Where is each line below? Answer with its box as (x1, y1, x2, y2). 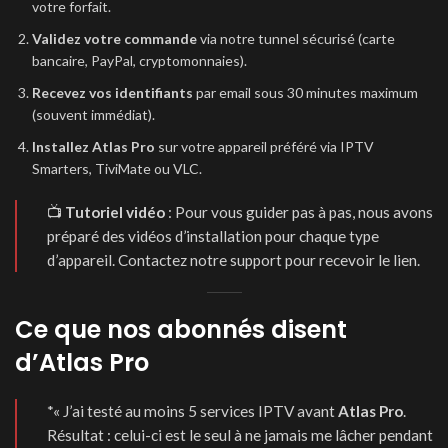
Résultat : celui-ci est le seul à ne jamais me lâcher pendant (47, 426, 433, 444)
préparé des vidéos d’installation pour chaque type (47, 227, 379, 245)
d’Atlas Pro (15, 346, 149, 379)
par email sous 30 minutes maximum (193, 84, 418, 101)
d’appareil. (47, 251, 118, 269)
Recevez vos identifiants (32, 84, 193, 101)
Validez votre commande (32, 30, 197, 47)
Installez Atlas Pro (32, 138, 155, 155)
